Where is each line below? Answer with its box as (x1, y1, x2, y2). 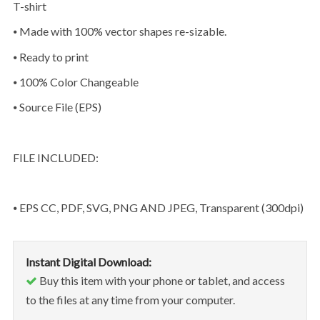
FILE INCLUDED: (19, 150, 99, 164)
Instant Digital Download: (25, 254, 151, 269)
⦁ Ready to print (16, 49, 89, 64)
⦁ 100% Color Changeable (16, 74, 139, 89)
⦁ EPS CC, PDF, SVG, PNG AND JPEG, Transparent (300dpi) (16, 200, 304, 214)
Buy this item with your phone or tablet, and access (36, 273, 285, 287)
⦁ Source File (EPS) (16, 100, 101, 114)
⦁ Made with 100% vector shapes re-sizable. (16, 24, 226, 39)
